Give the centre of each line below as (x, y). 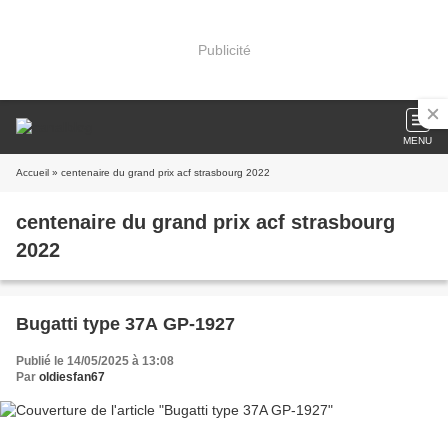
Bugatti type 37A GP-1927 (125, 324)
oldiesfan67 (72, 377)
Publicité (224, 49)
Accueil (32, 172)
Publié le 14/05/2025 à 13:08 (95, 361)
